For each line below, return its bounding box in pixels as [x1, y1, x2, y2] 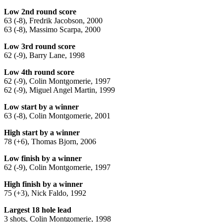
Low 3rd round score [4, 42, 75, 51]
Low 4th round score [4, 67, 74, 76]
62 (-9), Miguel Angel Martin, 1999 [4, 85, 115, 94]
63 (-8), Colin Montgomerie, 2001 [4, 111, 111, 120]
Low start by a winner [4, 102, 79, 111]
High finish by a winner [4, 179, 83, 188]
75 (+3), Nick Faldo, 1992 [4, 188, 86, 197]
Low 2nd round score [4, 7, 76, 16]
